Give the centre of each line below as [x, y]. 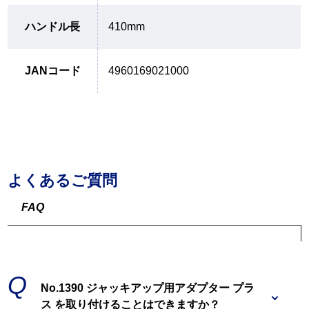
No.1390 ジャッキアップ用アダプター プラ [148, 288]
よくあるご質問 [63, 181]
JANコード [52, 71]
